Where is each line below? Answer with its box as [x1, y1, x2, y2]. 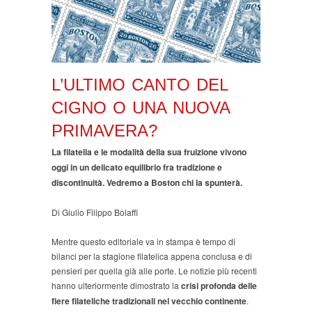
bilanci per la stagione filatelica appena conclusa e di [52, 250, 252, 263]
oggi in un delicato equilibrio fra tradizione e [52, 161, 222, 174]
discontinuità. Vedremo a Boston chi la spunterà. [52, 176, 242, 189]
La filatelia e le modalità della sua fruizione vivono [52, 146, 247, 159]
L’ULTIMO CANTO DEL [52, 75, 228, 94]
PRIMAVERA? [52, 120, 157, 140]
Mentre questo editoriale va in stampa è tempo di [52, 235, 235, 248]
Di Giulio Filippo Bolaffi [52, 206, 138, 219]
